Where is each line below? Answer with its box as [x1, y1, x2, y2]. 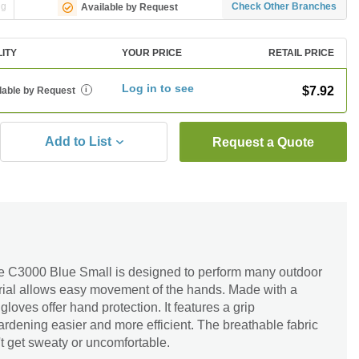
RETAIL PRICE [268, 47, 334, 58]
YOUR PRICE [122, 47, 183, 58]
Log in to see [122, 82, 195, 95]
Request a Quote [212, 135, 314, 149]
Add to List [45, 135, 111, 148]
